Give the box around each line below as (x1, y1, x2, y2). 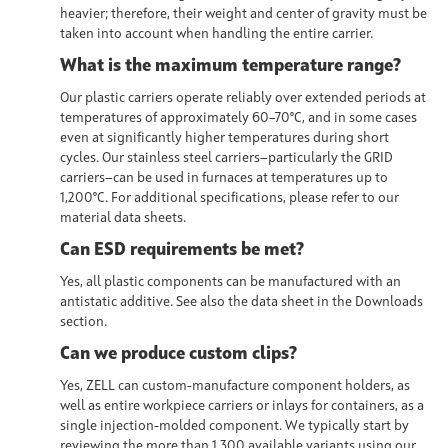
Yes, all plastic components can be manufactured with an (60, 274, 401, 289)
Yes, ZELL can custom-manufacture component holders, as (60, 378, 410, 393)
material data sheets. (60, 210, 186, 225)
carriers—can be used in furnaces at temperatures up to (60, 170, 388, 185)
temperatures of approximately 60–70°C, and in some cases (60, 110, 417, 125)
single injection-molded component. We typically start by (60, 418, 409, 433)
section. (60, 314, 107, 329)
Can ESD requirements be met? (60, 240, 304, 259)
